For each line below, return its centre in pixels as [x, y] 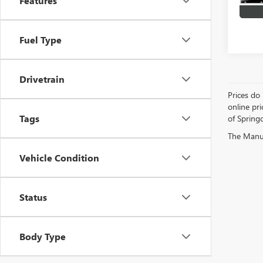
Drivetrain [42, 79]
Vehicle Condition [59, 158]
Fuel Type [41, 40]
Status [33, 197]
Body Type [43, 236]
